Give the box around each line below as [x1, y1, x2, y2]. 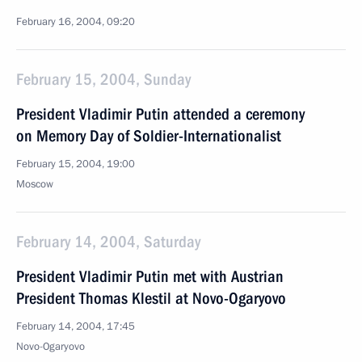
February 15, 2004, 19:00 [16, 157, 135, 171]
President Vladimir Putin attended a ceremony [16, 104, 305, 124]
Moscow [16, 177, 53, 192]
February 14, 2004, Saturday [16, 232, 200, 251]
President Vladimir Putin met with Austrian [16, 267, 284, 286]
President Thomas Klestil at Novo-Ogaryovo [16, 288, 286, 308]
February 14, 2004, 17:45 [16, 319, 135, 334]
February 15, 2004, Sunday [16, 69, 191, 89]
